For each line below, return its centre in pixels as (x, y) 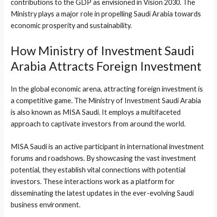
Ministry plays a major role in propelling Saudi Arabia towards (106, 14)
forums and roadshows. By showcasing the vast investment (104, 158)
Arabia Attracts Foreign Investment (106, 66)
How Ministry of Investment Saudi (103, 51)
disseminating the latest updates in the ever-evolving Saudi (102, 193)
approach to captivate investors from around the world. (98, 124)
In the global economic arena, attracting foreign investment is (107, 89)
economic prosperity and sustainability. (71, 25)
